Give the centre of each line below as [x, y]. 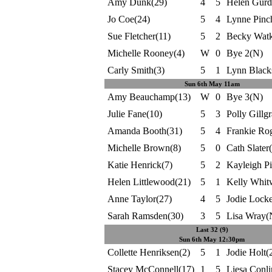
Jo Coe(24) [128, 19]
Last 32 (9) [212, 229]
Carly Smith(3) [136, 70]
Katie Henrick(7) [140, 165]
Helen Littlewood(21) [149, 182]
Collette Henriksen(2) [148, 252]
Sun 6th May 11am [212, 84]
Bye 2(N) [244, 53]
